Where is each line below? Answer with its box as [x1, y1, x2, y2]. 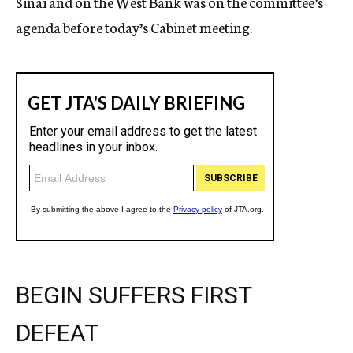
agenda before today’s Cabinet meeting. [16, 17, 252, 37]
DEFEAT [16, 319, 98, 347]
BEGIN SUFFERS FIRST [16, 281, 251, 309]
